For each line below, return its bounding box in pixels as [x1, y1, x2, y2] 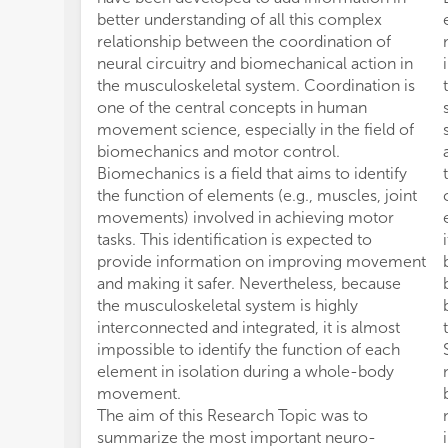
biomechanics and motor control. [97, 142, 340, 161]
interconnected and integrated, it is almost [97, 318, 400, 337]
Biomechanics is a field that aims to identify [97, 164, 407, 183]
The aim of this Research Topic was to [97, 406, 368, 425]
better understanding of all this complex [97, 10, 382, 29]
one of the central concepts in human [97, 98, 367, 117]
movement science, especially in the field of [97, 120, 414, 139]
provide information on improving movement [97, 252, 426, 271]
